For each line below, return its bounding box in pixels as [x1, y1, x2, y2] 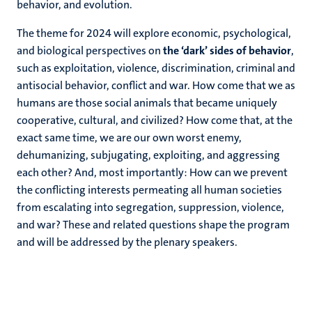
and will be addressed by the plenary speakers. [17, 235, 237, 249]
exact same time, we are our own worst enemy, [17, 130, 242, 145]
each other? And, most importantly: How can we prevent [17, 165, 288, 180]
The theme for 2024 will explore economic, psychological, [17, 26, 291, 40]
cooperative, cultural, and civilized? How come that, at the [17, 113, 292, 127]
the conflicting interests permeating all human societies [17, 182, 282, 197]
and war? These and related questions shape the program [17, 217, 290, 232]
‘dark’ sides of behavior [181, 43, 291, 58]
